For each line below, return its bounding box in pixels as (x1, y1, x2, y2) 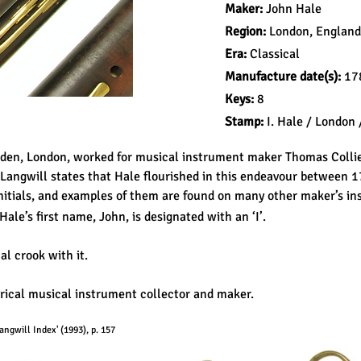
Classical (250, 46, 300, 62)
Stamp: (225, 114, 267, 130)
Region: (225, 23, 269, 39)
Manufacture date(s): (225, 68, 341, 85)
